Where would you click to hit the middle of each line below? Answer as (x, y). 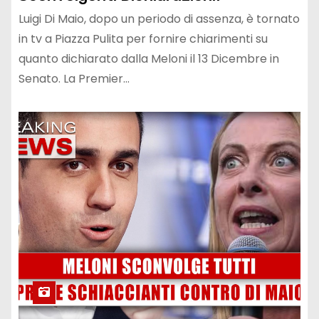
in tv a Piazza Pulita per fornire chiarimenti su (143, 39)
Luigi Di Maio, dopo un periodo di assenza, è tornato (159, 19)
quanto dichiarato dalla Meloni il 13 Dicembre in (149, 59)
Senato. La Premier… (74, 79)
